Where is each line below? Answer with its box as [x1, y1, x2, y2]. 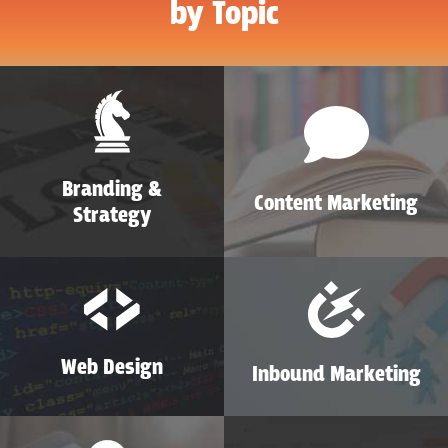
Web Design [61, 354, 163, 383]
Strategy [73, 202, 151, 231]
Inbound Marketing [251, 361, 421, 390]
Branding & [62, 176, 162, 205]
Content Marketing [254, 190, 418, 219]
